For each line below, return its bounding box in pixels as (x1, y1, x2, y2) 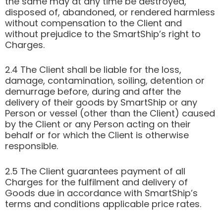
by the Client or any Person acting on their (5, 118, 191, 131)
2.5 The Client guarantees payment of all (5, 165, 185, 178)
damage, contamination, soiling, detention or (5, 74, 205, 87)
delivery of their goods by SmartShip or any (5, 96, 197, 109)
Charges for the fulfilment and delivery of (5, 176, 188, 189)
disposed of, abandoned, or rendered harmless (5, 5, 215, 18)
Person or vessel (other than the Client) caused (5, 107, 215, 120)
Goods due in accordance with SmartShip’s (5, 187, 198, 200)
